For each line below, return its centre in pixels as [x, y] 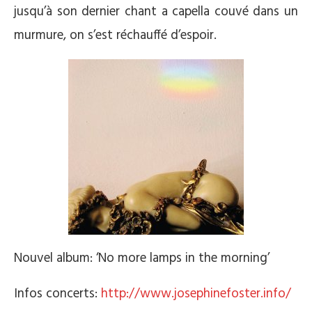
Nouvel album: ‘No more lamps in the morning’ [142, 258]
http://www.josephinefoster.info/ [196, 294]
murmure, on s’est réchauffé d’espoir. [115, 35]
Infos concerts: [57, 294]
